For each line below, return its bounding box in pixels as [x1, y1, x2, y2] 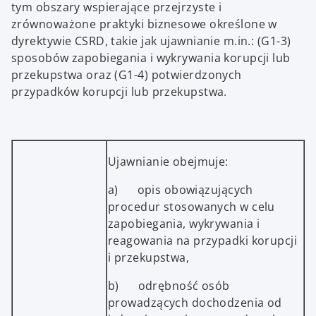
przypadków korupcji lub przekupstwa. [11, 84, 227, 100]
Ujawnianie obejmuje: [108, 154, 229, 170]
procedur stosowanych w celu [108, 199, 275, 215]
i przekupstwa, [108, 250, 190, 266]
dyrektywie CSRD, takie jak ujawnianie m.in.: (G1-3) [11, 33, 291, 49]
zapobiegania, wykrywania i [108, 216, 260, 232]
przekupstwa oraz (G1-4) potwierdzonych [11, 67, 242, 83]
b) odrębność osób [108, 278, 230, 294]
